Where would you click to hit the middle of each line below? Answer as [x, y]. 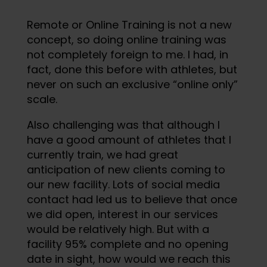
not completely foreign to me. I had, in [127, 54]
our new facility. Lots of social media [123, 184]
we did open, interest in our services [122, 214]
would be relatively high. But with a [118, 229]
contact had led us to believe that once [132, 199]
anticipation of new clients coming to [126, 169]
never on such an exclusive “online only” [132, 84]
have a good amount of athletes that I [129, 139]
